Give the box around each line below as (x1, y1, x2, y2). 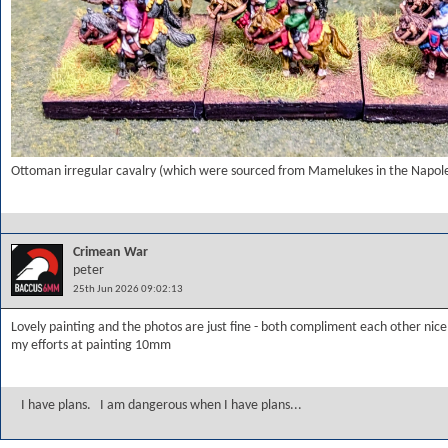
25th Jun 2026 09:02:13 (73, 284, 183, 295)
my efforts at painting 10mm (11, 338, 171, 353)
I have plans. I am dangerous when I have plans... (21, 398, 302, 413)
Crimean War (73, 245, 148, 260)
